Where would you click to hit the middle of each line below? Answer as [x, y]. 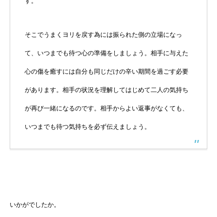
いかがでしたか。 [35, 205]
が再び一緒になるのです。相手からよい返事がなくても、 [107, 108]
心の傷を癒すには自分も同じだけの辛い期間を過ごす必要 [107, 72]
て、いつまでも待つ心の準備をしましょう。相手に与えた [107, 53]
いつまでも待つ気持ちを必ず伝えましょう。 [88, 127]
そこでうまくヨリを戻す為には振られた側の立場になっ [103, 35]
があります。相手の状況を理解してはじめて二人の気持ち [107, 90]
